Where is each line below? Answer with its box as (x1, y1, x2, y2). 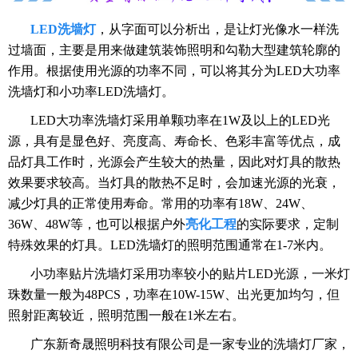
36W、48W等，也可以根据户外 (8, 217, 185, 232)
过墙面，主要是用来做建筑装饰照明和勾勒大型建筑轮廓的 (8, 43, 340, 58)
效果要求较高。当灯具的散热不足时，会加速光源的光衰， (8, 176, 340, 190)
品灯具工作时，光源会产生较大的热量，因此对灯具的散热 (8, 155, 340, 169)
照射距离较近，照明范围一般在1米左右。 (8, 308, 245, 323)
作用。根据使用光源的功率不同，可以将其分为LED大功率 (8, 64, 340, 78)
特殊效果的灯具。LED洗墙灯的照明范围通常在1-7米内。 (8, 238, 332, 253)
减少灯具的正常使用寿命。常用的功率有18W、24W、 (8, 197, 313, 211)
